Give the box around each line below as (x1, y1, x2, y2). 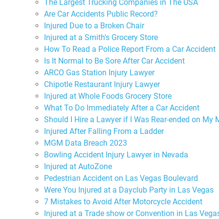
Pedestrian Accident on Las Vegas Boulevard (44, 173, 198, 183)
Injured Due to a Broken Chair (44, 21, 144, 30)
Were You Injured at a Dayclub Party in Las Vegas (44, 185, 214, 195)
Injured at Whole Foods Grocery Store (44, 91, 172, 101)
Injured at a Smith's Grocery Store (44, 32, 158, 42)
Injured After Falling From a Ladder (44, 126, 164, 136)
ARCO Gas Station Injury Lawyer (44, 67, 154, 77)
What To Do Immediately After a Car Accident (44, 103, 199, 112)
